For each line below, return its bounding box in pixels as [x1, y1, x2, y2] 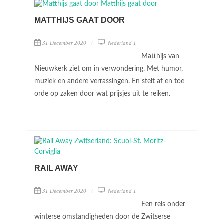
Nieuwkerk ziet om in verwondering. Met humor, [34, 65, 183, 72]
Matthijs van [141, 53, 179, 60]
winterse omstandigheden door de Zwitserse [34, 213, 170, 220]
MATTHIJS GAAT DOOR [34, 16, 125, 24]
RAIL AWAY [34, 164, 78, 172]
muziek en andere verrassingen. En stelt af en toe [34, 78, 184, 85]
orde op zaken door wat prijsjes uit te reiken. [34, 90, 172, 97]
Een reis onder [141, 201, 185, 208]
